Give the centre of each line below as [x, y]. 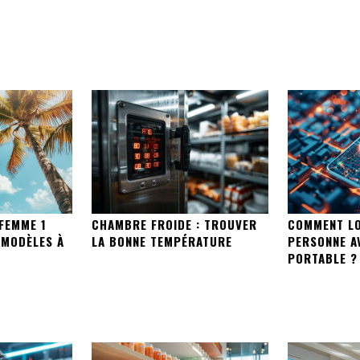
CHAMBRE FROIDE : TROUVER [175, 224]
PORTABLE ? [322, 258]
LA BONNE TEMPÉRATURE [162, 241]
